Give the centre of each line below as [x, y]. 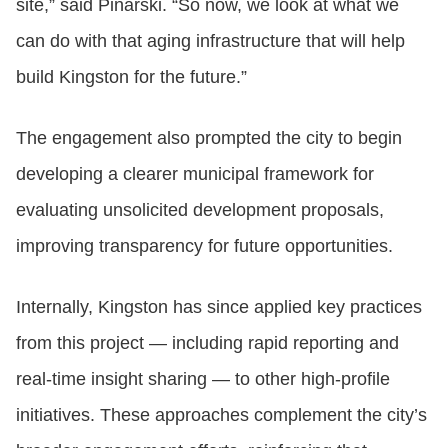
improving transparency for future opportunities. [204, 245]
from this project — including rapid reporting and [207, 342]
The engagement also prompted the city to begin [209, 137]
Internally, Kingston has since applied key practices [219, 306]
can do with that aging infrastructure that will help [210, 40]
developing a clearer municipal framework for [195, 173]
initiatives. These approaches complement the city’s [221, 414]
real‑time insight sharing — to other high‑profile [203, 378]
